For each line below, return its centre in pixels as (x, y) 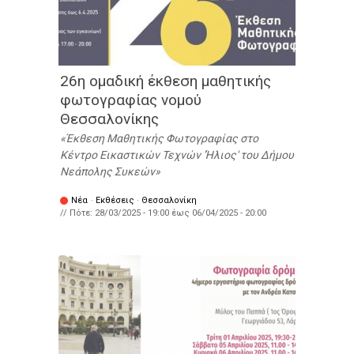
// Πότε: (77, 213)
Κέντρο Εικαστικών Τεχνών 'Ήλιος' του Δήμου (177, 155)
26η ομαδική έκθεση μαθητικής (166, 81)
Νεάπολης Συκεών (107, 172)
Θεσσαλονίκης (109, 119)
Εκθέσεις (115, 201)
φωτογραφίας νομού (131, 100)
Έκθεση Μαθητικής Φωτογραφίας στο (162, 139)
